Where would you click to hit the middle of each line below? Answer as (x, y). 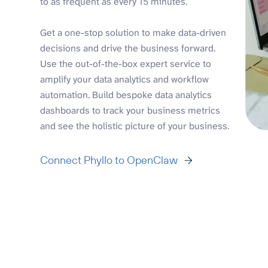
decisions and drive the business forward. (128, 48)
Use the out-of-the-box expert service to (126, 63)
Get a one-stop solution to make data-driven (133, 32)
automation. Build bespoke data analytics (126, 95)
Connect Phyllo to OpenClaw (109, 160)
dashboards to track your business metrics (130, 110)
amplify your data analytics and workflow (125, 79)
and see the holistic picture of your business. (135, 126)
